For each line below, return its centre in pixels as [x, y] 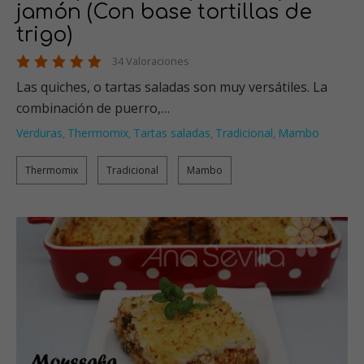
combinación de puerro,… [93, 108]
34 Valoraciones [151, 61]
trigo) [44, 35]
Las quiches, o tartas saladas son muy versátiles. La [172, 87]
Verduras [39, 133]
